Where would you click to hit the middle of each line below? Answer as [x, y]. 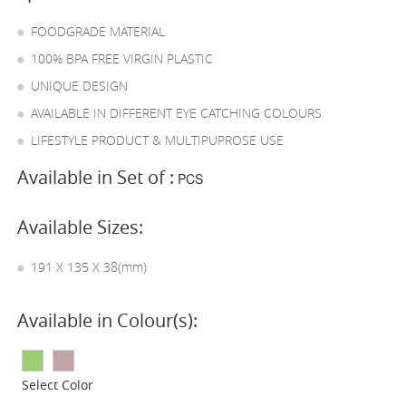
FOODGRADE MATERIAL [98, 31]
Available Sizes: [81, 227]
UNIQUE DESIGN [80, 86]
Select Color [58, 385]
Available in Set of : [96, 177]
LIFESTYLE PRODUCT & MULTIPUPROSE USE [158, 140]
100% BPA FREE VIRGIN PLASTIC [122, 58]
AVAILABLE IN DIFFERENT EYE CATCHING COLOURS [177, 113]
